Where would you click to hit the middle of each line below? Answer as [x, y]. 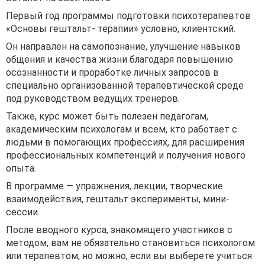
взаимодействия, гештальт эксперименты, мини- [118, 199]
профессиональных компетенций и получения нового [126, 155]
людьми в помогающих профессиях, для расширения [125, 142]
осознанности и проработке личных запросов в [112, 72]
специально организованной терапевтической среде [125, 85]
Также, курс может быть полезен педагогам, [107, 116]
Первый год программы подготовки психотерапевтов [128, 16]
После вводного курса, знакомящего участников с [119, 230]
